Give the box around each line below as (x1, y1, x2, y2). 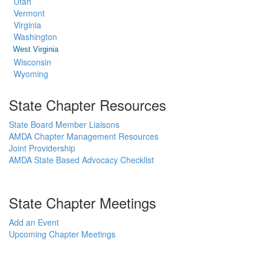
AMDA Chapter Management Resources (9, 130, 159, 142)
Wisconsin (14, 56, 51, 68)
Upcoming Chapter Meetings (9, 228, 115, 240)
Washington (14, 30, 57, 42)
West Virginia (13, 45, 58, 54)
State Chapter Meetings (9, 192, 156, 213)
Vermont (14, 6, 45, 19)
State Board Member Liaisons (9, 118, 120, 130)
